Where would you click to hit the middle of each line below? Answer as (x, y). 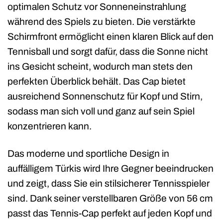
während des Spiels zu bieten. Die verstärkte (102, 21)
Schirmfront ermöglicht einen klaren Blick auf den (111, 36)
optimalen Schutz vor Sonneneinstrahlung (97, 6)
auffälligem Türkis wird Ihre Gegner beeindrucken (111, 168)
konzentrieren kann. (50, 126)
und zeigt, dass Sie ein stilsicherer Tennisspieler (109, 183)
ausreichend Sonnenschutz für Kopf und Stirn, (105, 96)
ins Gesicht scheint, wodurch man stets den (100, 66)
